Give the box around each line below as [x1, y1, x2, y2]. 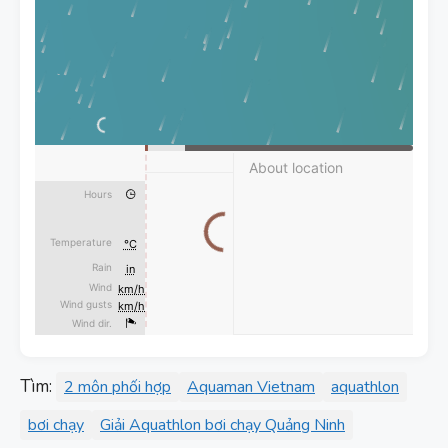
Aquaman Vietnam [187, 375, 315, 398]
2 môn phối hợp [64, 375, 171, 398]
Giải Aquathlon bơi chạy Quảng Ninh [100, 413, 345, 436]
